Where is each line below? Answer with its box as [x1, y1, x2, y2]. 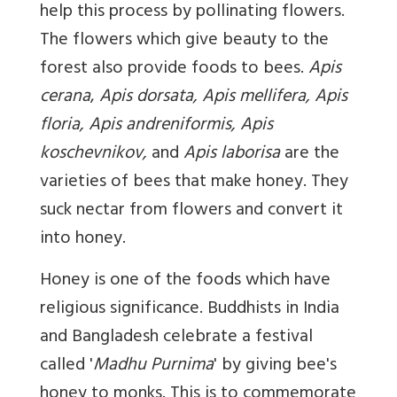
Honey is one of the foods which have [40, 264, 331, 298]
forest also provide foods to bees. [40, 52, 308, 86]
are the [280, 137, 339, 171]
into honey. [40, 222, 126, 256]
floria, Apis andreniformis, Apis [40, 109, 273, 143]
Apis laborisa [183, 137, 280, 171]
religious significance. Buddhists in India [40, 292, 339, 326]
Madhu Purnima [93, 349, 214, 383]
